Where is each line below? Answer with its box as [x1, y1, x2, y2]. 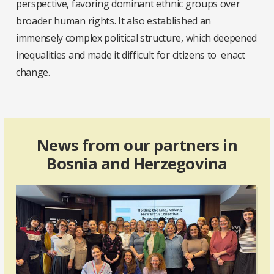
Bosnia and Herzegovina [46, 153, 228, 175]
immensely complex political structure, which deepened [16, 31, 257, 45]
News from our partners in [37, 135, 237, 157]
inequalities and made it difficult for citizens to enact [16, 48, 245, 62]
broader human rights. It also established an [16, 14, 211, 28]
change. [16, 65, 50, 80]
